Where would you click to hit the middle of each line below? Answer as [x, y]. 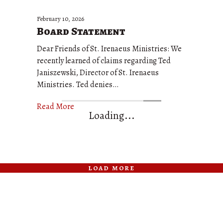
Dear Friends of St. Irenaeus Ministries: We [109, 49]
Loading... [111, 115]
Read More [56, 107]
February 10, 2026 [60, 19]
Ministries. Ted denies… [78, 85]
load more [111, 168]
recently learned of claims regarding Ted [104, 61]
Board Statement [81, 31]
